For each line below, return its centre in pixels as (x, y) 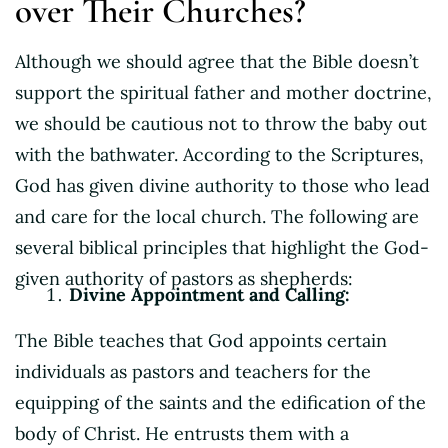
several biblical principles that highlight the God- (222, 247)
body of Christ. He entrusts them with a (182, 433)
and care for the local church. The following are (217, 216)
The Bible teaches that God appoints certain (201, 340)
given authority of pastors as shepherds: (184, 278)
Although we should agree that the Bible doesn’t (217, 61)
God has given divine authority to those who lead (222, 185)
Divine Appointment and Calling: (209, 294)
